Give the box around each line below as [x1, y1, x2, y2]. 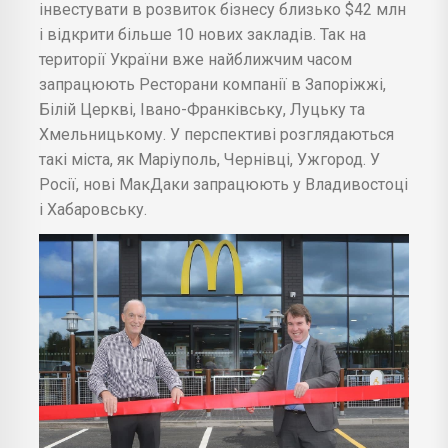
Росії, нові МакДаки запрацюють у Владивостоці [39, 174, 408, 194]
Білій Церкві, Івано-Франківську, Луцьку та [39, 99, 365, 119]
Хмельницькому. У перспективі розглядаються [39, 124, 394, 144]
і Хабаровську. [39, 199, 147, 219]
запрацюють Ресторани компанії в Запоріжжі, [39, 74, 386, 94]
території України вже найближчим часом [39, 49, 352, 69]
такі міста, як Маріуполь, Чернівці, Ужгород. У [39, 149, 380, 169]
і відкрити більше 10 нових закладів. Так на [39, 24, 366, 44]
